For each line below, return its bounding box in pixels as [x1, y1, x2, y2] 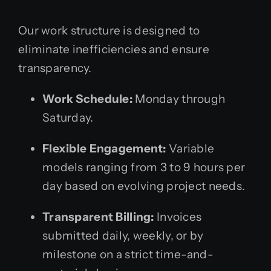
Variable [166, 142, 215, 156]
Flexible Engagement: [42, 142, 166, 156]
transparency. [18, 61, 92, 76]
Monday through [132, 92, 226, 106]
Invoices [154, 210, 202, 224]
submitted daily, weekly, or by [42, 229, 204, 243]
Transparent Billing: [42, 210, 154, 224]
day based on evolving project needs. [42, 179, 246, 194]
